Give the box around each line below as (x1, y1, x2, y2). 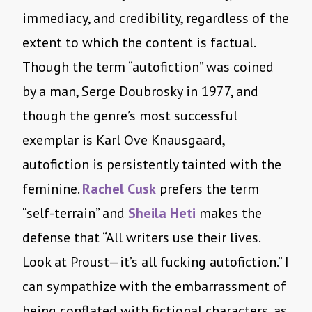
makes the (196, 204, 262, 223)
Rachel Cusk (82, 180, 156, 198)
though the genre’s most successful (22, 107, 237, 125)
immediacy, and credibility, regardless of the (22, 9, 289, 28)
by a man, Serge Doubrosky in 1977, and (22, 82, 258, 101)
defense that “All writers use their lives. (22, 228, 260, 247)
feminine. (22, 180, 82, 198)
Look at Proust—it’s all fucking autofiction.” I (22, 253, 289, 272)
